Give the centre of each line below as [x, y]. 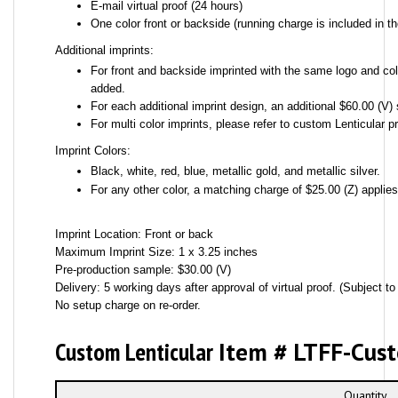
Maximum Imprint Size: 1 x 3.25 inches [156, 252]
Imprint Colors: [92, 151]
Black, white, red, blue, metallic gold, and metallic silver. [235, 171]
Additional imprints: [104, 50]
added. [107, 88]
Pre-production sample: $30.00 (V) [143, 270]
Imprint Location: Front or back [134, 234]
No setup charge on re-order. [127, 305]
